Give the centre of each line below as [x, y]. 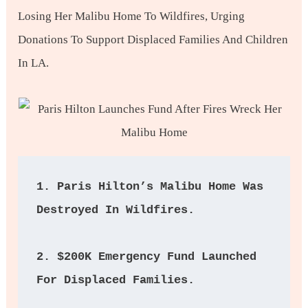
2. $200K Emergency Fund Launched [147, 256]
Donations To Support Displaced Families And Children [153, 40]
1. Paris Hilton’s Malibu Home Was [150, 186]
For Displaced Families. [119, 280]
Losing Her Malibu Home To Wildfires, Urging [132, 16]
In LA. [34, 63]
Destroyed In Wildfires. [123, 210]
